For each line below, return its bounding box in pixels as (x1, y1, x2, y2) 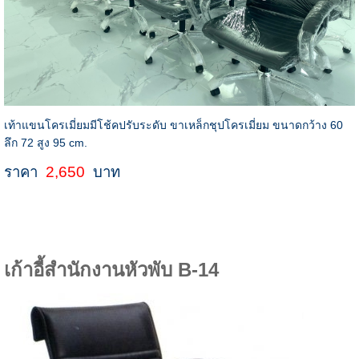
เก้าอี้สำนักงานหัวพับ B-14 (3, 259, 219, 281)
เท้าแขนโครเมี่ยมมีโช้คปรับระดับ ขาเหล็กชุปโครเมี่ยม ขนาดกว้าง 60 (3, 119, 343, 132)
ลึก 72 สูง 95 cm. (3, 136, 87, 150)
